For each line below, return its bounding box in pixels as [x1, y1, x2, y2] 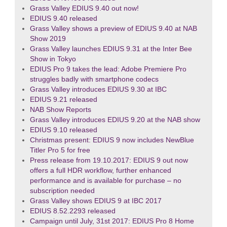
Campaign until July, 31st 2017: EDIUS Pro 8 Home [29, 217, 194, 225]
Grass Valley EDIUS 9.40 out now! [29, 5, 139, 12]
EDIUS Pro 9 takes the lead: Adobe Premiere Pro [29, 65, 186, 73]
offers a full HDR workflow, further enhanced [29, 167, 171, 174]
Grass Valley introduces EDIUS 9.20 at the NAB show [29, 116, 200, 124]
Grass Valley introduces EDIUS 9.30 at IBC [29, 86, 167, 93]
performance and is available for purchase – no [29, 177, 181, 184]
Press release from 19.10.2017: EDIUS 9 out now [29, 157, 188, 164]
